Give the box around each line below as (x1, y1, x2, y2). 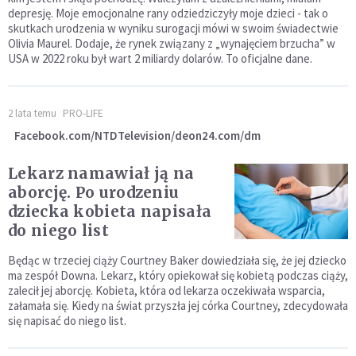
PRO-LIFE (63, 106, 103, 120)
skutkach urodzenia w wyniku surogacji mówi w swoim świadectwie (8, 20, 339, 36)
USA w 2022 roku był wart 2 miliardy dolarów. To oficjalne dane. (8, 50, 312, 66)
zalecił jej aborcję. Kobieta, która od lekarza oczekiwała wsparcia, (8, 282, 325, 298)
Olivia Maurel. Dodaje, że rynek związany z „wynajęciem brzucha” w (8, 35, 335, 51)
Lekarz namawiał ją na (8, 163, 195, 183)
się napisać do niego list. (8, 312, 126, 328)
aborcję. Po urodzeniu (8, 182, 180, 202)
